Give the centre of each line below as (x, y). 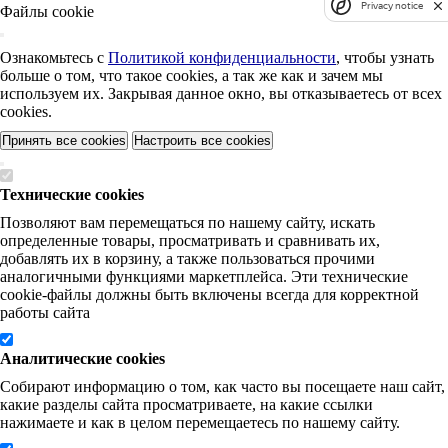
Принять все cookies (64, 140)
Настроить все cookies (202, 140)
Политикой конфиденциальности (222, 57)
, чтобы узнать (385, 57)
